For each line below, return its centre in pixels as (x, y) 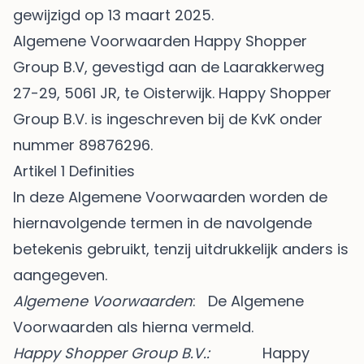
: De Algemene (248, 301)
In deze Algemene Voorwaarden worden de (170, 197)
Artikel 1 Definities (76, 171)
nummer (46, 145)
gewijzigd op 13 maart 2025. (113, 15)
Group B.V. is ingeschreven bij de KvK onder (168, 119)
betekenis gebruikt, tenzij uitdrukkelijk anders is (181, 249)
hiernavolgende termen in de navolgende (162, 223)
